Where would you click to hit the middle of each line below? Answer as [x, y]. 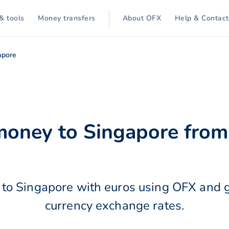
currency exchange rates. [114, 205]
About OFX [142, 18]
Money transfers [67, 18]
